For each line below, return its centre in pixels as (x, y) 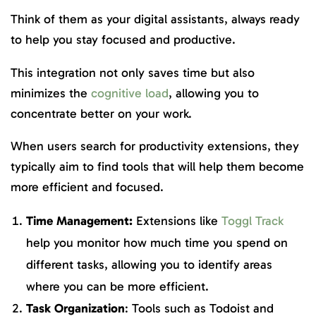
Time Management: (79, 220)
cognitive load (130, 93)
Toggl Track (253, 220)
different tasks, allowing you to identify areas (149, 264)
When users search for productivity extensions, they (155, 146)
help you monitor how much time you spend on (157, 242)
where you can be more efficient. (117, 286)
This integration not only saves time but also (133, 72)
